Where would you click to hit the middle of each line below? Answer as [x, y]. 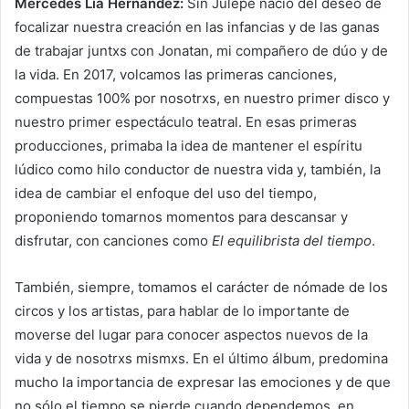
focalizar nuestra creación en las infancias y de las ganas [197, 26]
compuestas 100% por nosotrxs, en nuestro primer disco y [202, 98]
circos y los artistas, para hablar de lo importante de [182, 310]
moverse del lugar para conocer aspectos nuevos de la [191, 334]
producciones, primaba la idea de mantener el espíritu [189, 145]
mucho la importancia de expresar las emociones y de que [203, 382]
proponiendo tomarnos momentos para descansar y [181, 216]
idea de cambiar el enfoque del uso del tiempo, [166, 193]
